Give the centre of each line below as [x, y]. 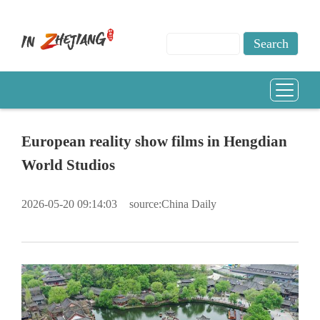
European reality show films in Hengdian [154, 142]
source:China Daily [172, 204]
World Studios [68, 165]
